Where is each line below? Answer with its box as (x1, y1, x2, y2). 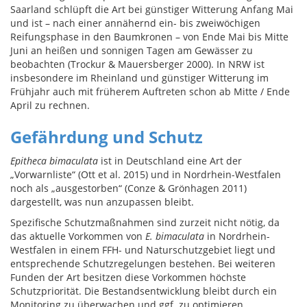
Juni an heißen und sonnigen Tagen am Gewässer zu (10, 44, 253, 58)
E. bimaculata (145, 230, 204, 243)
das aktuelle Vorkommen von (10, 230, 145, 243)
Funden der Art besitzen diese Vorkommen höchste (10, 271, 246, 284)
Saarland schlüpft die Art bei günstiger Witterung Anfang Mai (10, 3, 293, 16)
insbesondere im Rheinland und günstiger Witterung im (10, 71, 269, 85)
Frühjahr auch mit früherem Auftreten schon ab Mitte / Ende (10, 85, 290, 99)
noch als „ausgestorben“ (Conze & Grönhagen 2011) (10, 182, 247, 195)
